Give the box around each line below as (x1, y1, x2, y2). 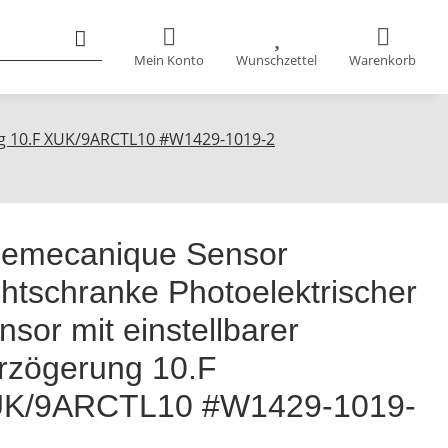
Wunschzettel (236, 51, 317, 70)
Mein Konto (134, 51, 204, 70)
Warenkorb (349, 51, 416, 70)
